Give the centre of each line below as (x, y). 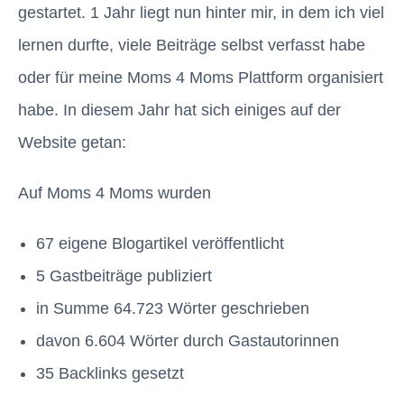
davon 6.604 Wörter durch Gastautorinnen (188, 341)
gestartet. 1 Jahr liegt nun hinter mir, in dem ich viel (201, 13)
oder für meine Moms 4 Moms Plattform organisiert (201, 78)
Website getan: (72, 143)
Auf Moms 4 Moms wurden (115, 193)
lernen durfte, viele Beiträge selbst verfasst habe (192, 46)
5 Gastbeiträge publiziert (124, 276)
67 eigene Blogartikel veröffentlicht (160, 244)
